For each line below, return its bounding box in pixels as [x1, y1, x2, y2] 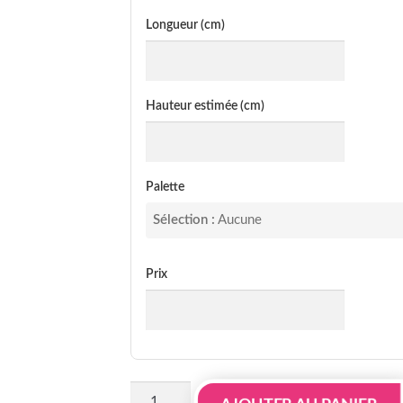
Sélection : [153, 212, 216, 227]
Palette [146, 179, 185, 193]
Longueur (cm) [146, 18, 226, 32]
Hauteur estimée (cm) [146, 99, 265, 113]
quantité [129, 383, 183, 399]
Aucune [218, 212, 263, 227]
